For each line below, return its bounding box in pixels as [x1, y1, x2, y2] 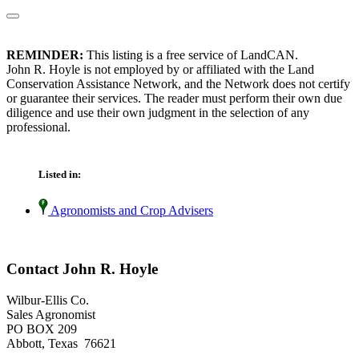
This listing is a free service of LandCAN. [83, 48, 298, 63]
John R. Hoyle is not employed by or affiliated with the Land [6, 63, 314, 77]
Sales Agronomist [6, 307, 95, 321]
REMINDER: [6, 48, 83, 63]
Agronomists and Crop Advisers [48, 204, 213, 218]
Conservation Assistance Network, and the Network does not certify [6, 77, 350, 91]
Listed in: [38, 168, 81, 181]
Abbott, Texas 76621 [6, 336, 116, 350]
